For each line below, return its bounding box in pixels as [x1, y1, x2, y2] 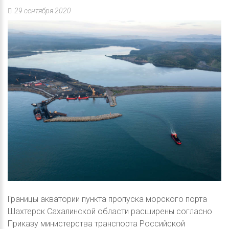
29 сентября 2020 [13, 7, 71, 15]
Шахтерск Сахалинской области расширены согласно [8, 206, 212, 216]
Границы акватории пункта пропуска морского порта [8, 194, 207, 204]
